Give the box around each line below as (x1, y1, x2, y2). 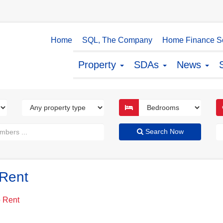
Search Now (143, 127, 184, 135)
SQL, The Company (82, 36, 152, 44)
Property (78, 59, 119, 70)
